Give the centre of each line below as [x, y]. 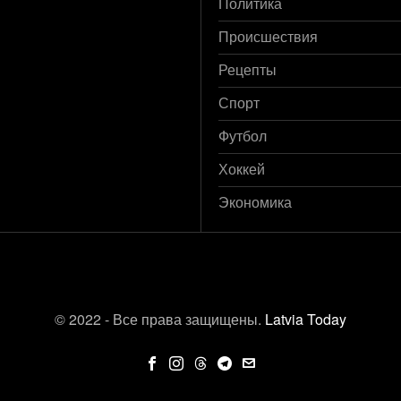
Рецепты [247, 70]
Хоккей [242, 169]
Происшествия [268, 37]
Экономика [255, 202]
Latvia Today [306, 319]
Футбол [243, 136]
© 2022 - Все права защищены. [160, 319]
